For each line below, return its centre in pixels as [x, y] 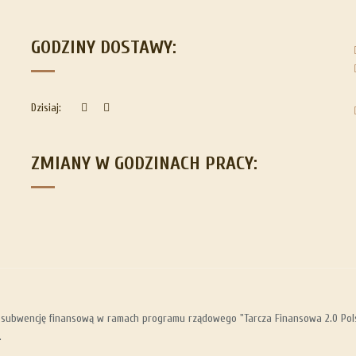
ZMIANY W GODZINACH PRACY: [144, 163]
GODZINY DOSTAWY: [104, 47]
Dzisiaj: [48, 108]
